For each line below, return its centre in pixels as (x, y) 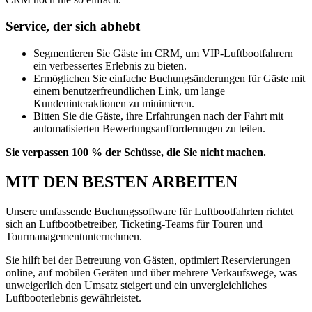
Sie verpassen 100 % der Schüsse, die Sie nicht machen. (136, 153)
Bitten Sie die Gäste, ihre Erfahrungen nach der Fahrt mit (158, 116)
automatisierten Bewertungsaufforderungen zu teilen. (149, 129)
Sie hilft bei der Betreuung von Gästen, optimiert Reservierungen (148, 260)
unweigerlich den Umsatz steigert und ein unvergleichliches (136, 285)
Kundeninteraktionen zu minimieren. (114, 104)
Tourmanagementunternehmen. (74, 236)
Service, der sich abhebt (73, 26)
